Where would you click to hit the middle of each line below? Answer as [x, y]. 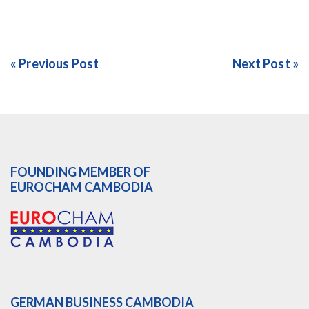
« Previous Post [55, 63]
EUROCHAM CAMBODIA [82, 187]
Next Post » [266, 63]
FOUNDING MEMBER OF [80, 172]
